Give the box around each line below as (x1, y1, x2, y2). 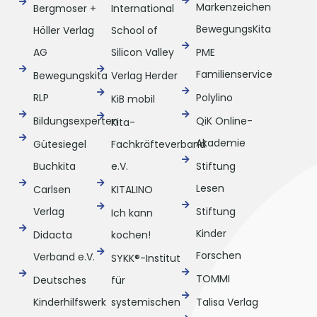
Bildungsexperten (33, 114, 118, 129)
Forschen (195, 248, 241, 263)
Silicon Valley (111, 45, 175, 60)
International (111, 1, 175, 16)
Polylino (195, 91, 233, 105)
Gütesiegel (33, 137, 86, 152)
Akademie (195, 136, 246, 151)
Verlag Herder (111, 69, 178, 83)
